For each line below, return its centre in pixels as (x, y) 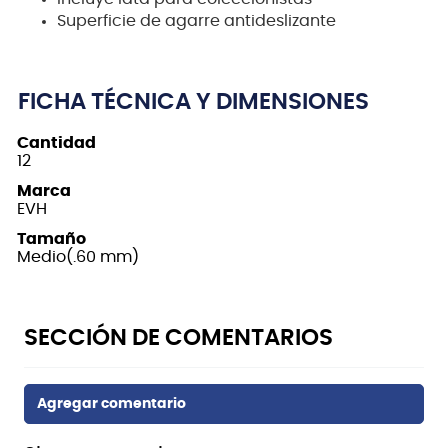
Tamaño (51, 238)
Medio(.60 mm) (78, 256)
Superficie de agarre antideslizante (196, 20)
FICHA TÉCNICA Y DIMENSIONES (193, 102)
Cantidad (56, 142)
